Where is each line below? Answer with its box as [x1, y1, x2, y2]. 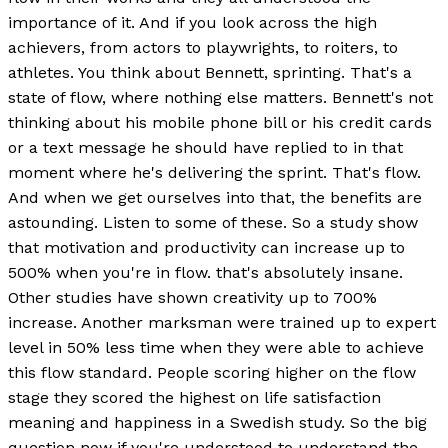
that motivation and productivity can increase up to [8, 237, 405, 257]
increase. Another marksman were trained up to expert [8, 312, 436, 332]
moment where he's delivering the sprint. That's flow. [8, 162, 421, 182]
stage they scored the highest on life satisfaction [8, 387, 381, 407]
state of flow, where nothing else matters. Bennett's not [8, 87, 433, 107]
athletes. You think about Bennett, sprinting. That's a [8, 62, 412, 82]
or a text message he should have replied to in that [8, 137, 403, 157]
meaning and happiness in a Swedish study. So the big [8, 412, 427, 432]
